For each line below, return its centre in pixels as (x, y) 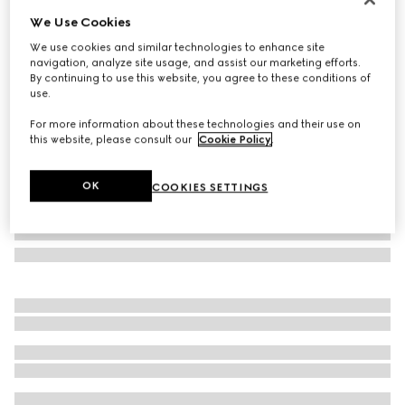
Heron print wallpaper (88, 25)
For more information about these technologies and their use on (196, 124)
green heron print (105, 65)
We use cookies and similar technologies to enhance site (178, 47)
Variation (38, 65)
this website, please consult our (113, 140)
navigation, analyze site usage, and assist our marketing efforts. (196, 63)
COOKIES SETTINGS (210, 188)
